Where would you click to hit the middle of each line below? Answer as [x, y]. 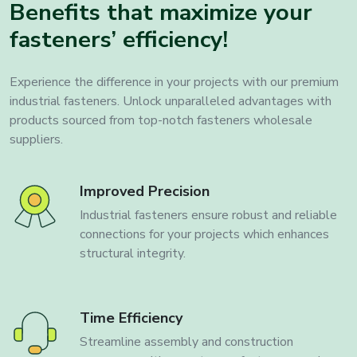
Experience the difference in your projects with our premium [174, 82]
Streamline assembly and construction [186, 342]
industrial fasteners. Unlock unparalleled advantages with [171, 102]
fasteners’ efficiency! [119, 40]
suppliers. [36, 140]
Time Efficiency [131, 318]
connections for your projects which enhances [204, 235]
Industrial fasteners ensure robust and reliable [208, 216]
